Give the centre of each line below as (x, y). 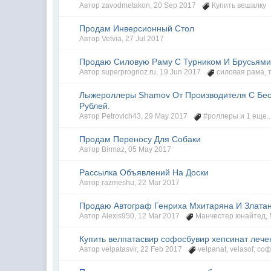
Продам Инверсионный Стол (137, 28)
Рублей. (95, 106)
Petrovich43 (122, 116)
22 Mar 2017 (159, 183)
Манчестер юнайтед (231, 216)
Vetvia (112, 39)
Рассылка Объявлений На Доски (144, 172)
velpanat (212, 249)
